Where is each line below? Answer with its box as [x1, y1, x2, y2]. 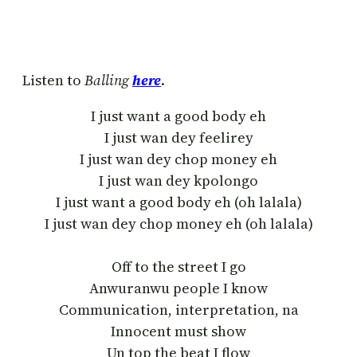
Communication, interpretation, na [58, 299, 299, 320]
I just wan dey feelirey [104, 127, 253, 147]
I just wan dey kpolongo [99, 170, 258, 190]
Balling [84, 69, 132, 90]
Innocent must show [111, 320, 246, 341]
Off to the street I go [111, 256, 246, 277]
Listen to [22, 69, 84, 90]
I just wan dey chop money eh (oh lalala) [44, 213, 313, 233]
